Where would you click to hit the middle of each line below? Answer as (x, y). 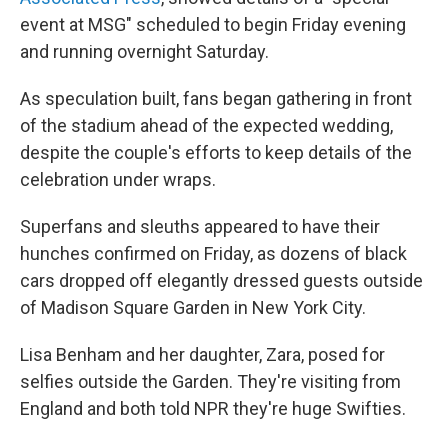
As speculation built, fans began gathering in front (216, 99)
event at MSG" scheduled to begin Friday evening (213, 25)
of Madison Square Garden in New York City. (193, 308)
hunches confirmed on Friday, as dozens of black (213, 254)
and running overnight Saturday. (144, 52)
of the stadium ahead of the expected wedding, (206, 126)
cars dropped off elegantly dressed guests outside (221, 281)
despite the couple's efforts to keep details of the (216, 153)
